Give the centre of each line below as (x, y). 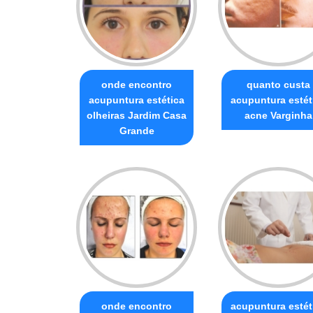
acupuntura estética (137, 100)
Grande (137, 130)
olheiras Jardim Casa (137, 115)
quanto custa (278, 84)
